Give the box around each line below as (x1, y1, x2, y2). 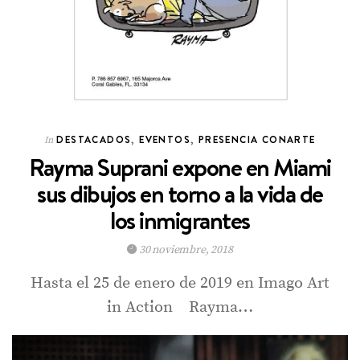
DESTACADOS (56, 132, 132, 146)
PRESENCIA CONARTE (198, 132, 316, 146)
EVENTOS (139, 132, 191, 146)
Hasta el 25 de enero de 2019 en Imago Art (31, 272, 329, 293)
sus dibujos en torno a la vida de (37, 177, 323, 211)
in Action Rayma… (107, 297, 253, 317)
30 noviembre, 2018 (137, 242, 233, 257)
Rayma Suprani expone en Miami (29, 150, 331, 184)
